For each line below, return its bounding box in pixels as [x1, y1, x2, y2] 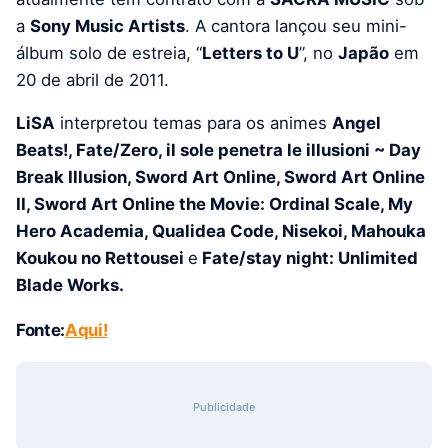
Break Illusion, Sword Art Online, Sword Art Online [16, 166, 425, 187]
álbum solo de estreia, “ [16, 42, 202, 63]
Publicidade [193, 400, 255, 415]
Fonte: [16, 320, 65, 341]
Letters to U [202, 42, 299, 63]
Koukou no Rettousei [16, 247, 188, 268]
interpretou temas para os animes [55, 112, 332, 133]
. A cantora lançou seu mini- [185, 15, 407, 36]
